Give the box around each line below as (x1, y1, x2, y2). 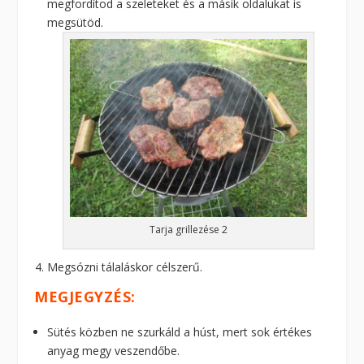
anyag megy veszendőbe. (47, 343, 180, 359)
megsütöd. (47, 15, 104, 31)
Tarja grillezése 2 (149, 223, 227, 237)
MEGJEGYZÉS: (34, 287, 136, 307)
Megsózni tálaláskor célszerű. (47, 259, 203, 275)
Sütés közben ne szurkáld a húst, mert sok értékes (47, 324, 313, 340)
